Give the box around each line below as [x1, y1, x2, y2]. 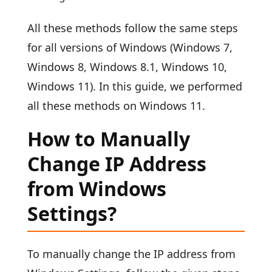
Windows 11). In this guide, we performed [27, 79, 242, 93]
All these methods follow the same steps [27, 21, 238, 35]
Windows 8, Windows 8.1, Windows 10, [27, 59, 227, 74]
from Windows [27, 175, 166, 202]
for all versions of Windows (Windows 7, [27, 40, 233, 55]
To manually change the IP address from [27, 246, 236, 261]
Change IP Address [27, 151, 206, 177]
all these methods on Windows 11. [27, 98, 205, 113]
